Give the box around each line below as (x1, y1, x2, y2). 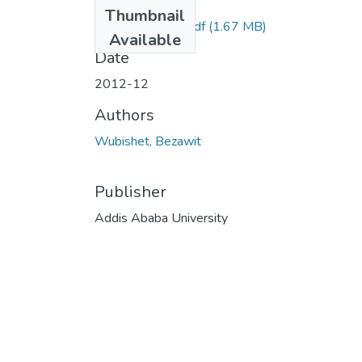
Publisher (95, 180, 166, 203)
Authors (95, 103, 154, 126)
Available (109, 28, 181, 51)
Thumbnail (105, 4, 185, 27)
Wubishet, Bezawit (95, 132, 201, 150)
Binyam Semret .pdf (95, 17, 205, 36)
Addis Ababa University (95, 208, 228, 227)
